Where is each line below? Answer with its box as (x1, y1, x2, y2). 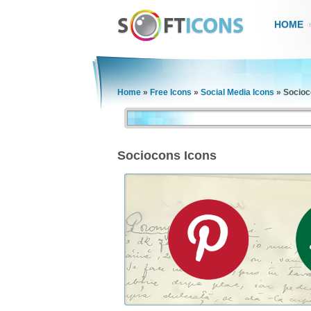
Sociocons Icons (117, 149, 217, 162)
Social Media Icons (201, 87, 274, 97)
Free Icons (150, 87, 192, 97)
